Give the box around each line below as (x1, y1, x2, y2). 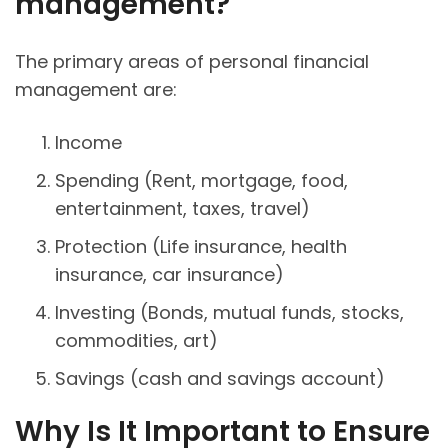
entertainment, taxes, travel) (55, 196, 310, 222)
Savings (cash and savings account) (55, 366, 385, 392)
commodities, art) (55, 328, 218, 354)
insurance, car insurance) (55, 262, 284, 288)
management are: (15, 77, 177, 103)
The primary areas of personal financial (15, 49, 369, 75)
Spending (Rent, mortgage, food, (55, 168, 348, 194)
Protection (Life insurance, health (55, 234, 347, 260)
